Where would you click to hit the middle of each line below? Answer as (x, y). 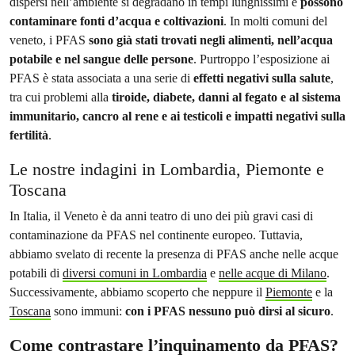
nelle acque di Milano (273, 273)
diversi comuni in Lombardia (135, 273)
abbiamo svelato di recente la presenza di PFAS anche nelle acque (174, 254)
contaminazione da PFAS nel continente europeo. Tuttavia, (156, 235)
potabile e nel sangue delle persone (101, 59)
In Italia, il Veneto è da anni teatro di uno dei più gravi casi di (161, 216)
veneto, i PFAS (49, 40)
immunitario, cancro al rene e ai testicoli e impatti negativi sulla (177, 116)
